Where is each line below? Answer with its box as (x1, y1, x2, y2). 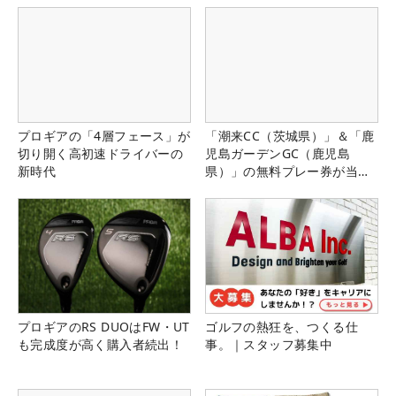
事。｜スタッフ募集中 (205, 336, 333, 354)
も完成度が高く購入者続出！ (18, 336, 184, 354)
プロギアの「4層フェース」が (18, 127, 191, 145)
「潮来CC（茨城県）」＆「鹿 (205, 127, 375, 145)
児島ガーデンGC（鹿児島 (205, 145, 350, 163)
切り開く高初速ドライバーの (18, 145, 184, 163)
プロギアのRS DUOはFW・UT (18, 318, 190, 336)
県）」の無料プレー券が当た (205, 163, 371, 180)
